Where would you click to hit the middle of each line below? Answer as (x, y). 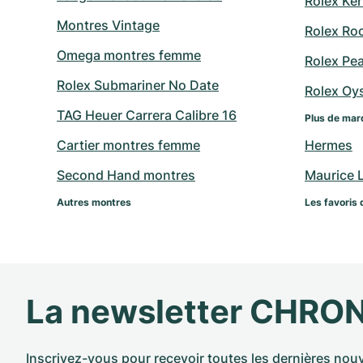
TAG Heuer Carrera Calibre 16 (147, 115)
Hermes (328, 145)
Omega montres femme (129, 56)
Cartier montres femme (128, 145)
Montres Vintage (108, 26)
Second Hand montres (126, 175)
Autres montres (94, 203)
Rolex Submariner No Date (138, 85)
